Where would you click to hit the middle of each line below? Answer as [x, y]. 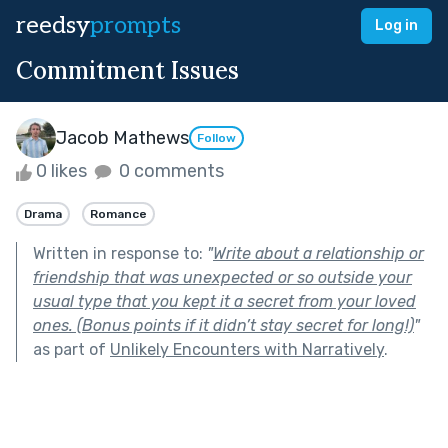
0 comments [169, 171]
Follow [216, 138]
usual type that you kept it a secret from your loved [224, 301]
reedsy [53, 25]
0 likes [61, 171]
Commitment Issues [127, 70]
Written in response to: [120, 253]
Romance [118, 213]
